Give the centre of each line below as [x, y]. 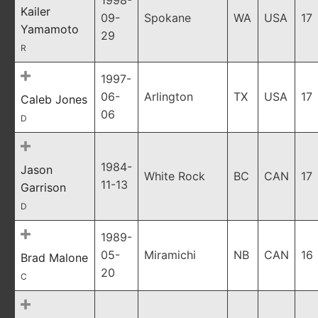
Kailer [35, 11]
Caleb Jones [54, 99]
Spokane [168, 18]
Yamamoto [50, 29]
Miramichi [170, 255]
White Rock [175, 176]
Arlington [169, 97]
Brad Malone [54, 258]
